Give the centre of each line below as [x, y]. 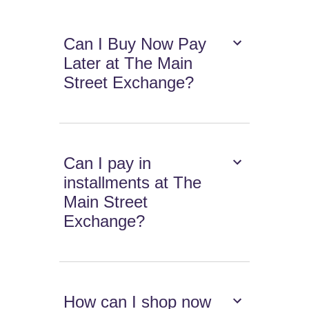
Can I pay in [108, 163]
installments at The [133, 183]
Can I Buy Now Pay [135, 44]
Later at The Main [128, 63]
